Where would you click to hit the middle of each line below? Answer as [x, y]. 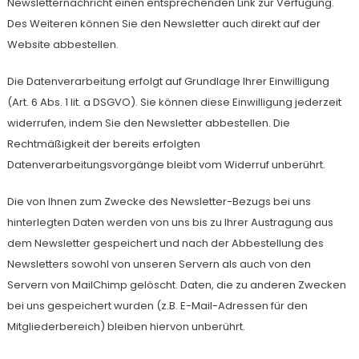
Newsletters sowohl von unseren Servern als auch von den [159, 264]
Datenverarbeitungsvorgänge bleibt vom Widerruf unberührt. [166, 165]
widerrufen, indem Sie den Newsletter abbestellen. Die [148, 123]
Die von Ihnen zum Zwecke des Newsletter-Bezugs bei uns [159, 202]
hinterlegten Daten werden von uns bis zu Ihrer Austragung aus [170, 222]
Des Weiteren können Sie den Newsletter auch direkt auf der [163, 24]
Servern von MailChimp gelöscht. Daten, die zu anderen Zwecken [176, 285]
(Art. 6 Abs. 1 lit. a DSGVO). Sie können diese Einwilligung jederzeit [174, 102]
